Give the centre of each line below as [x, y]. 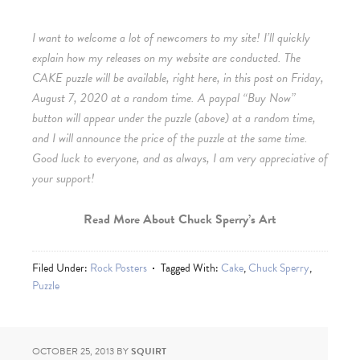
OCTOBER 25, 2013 [73, 351]
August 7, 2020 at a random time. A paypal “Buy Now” [164, 98]
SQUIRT [149, 351]
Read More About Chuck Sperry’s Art [180, 219]
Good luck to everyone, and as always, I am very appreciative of [180, 158]
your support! [63, 178]
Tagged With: [191, 268]
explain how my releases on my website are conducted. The [166, 57]
